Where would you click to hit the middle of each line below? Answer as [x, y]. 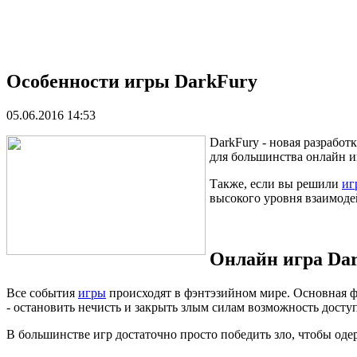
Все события [42, 292]
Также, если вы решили [276, 183]
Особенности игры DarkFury [132, 81]
